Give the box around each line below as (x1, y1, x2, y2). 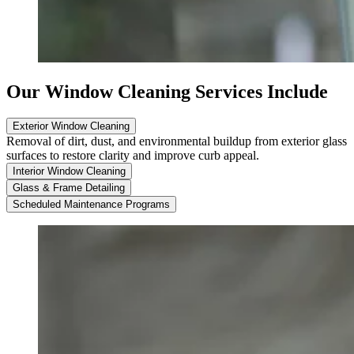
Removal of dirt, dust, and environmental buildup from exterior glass (6, 134, 347, 149)
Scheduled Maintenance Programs (13, 198, 170, 211)
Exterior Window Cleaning (13, 120, 130, 133)
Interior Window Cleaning (13, 165, 126, 178)
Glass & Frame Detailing (13, 182, 125, 194)
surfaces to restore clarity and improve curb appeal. (6, 149, 259, 163)
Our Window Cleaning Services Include (6, 81, 328, 102)
